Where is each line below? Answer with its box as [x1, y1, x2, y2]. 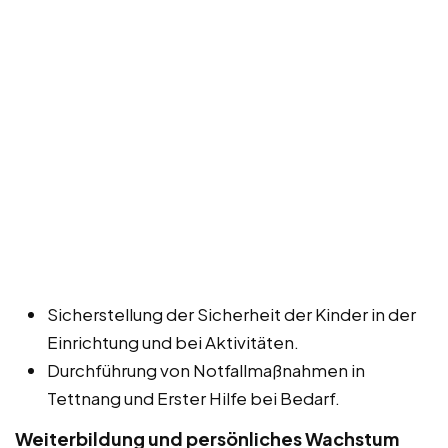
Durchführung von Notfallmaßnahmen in [47, 359, 365, 382]
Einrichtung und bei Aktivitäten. [47, 331, 299, 354]
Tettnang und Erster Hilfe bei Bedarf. [47, 387, 340, 410]
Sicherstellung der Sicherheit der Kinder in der [47, 303, 416, 326]
